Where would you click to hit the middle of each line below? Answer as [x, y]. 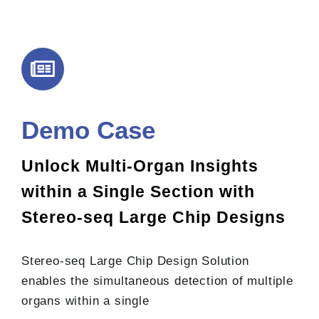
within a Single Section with [138, 192]
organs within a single [85, 301]
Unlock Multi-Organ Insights [140, 166]
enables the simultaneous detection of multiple [157, 281]
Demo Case [88, 130]
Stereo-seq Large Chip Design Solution [135, 261]
